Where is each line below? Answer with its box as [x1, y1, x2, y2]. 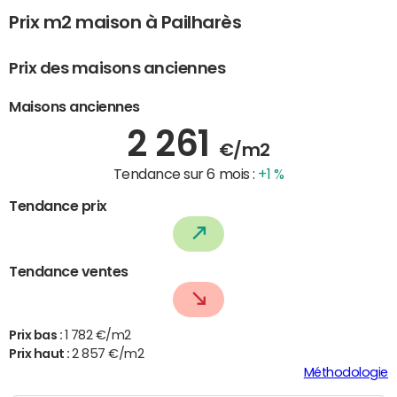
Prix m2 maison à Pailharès [9, 13, 242, 32]
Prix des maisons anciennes [9, 59, 226, 76]
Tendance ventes [9, 263, 128, 278]
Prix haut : [9, 346, 73, 360]
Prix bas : [9, 328, 65, 341]
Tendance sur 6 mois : [113, 167, 259, 181]
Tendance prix [9, 198, 107, 213]
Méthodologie [303, 365, 388, 378]
